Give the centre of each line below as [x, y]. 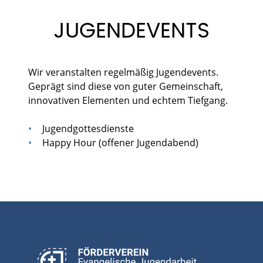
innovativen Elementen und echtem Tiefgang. [128, 100]
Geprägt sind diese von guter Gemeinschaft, [126, 86]
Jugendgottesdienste [88, 128]
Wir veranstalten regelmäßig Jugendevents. [123, 72]
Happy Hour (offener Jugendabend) [120, 142]
